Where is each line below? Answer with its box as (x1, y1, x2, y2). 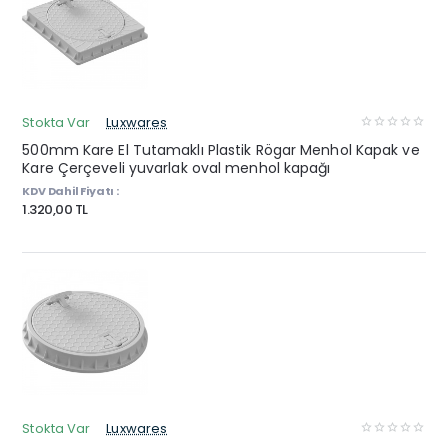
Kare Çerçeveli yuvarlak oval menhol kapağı (22, 157, 331, 178)
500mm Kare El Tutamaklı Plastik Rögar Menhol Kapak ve (22, 139, 420, 160)
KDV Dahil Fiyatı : (22, 182, 119, 199)
